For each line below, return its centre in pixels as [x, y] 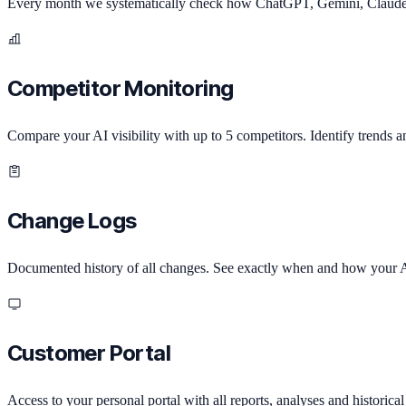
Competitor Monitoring [121, 89]
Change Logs [72, 221]
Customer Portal [89, 353]
